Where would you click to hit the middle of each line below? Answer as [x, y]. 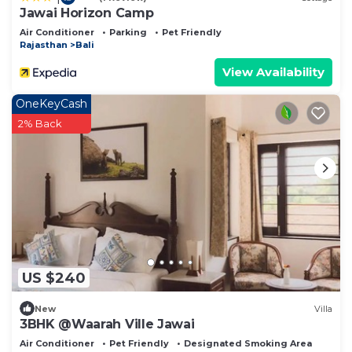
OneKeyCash [51, 104]
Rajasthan [44, 45]
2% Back [40, 124]
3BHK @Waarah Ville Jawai [107, 324]
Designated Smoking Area [248, 344]
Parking [128, 33]
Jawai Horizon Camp [87, 13]
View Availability [273, 72]
